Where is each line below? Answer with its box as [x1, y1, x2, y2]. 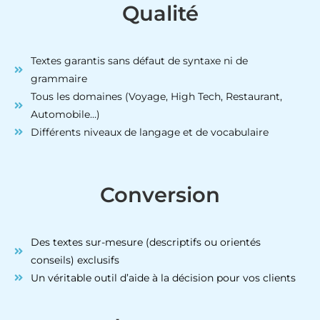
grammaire [30, 71, 87, 85]
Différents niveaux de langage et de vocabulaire [30, 125, 269, 139]
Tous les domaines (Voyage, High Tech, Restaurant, [30, 89, 282, 103]
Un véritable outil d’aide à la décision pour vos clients [30, 271, 296, 284]
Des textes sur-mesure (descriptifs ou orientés [30, 235, 261, 249]
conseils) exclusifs [30, 253, 119, 266]
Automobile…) [30, 107, 100, 121]
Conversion [100, 181, 220, 207]
